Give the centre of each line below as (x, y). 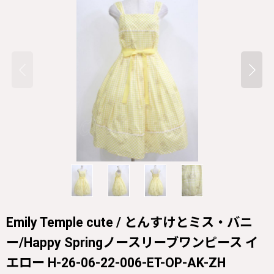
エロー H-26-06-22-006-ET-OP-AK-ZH (116, 262)
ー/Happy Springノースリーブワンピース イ (132, 242)
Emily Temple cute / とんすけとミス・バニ (129, 222)
